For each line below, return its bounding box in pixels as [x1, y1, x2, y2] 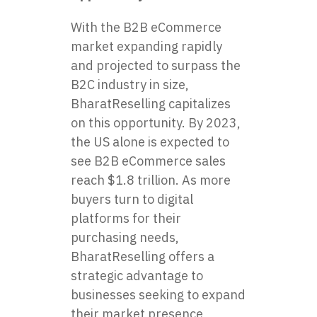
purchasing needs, [71, 229, 179, 246]
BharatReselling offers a [71, 248, 214, 265]
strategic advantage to [71, 267, 203, 284]
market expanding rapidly [71, 38, 222, 54]
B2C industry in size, [71, 76, 189, 93]
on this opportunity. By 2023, [71, 114, 241, 131]
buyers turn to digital [71, 190, 193, 207]
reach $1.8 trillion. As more [71, 171, 231, 188]
